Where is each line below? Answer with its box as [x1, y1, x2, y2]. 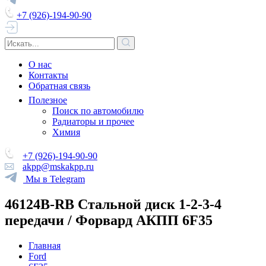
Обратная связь [28, 81, 90, 91]
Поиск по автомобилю [52, 106, 144, 116]
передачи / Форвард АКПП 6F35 [5, 212, 213, 228]
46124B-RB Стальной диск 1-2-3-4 [5, 196, 221, 212]
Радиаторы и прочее [52, 116, 134, 126]
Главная [28, 240, 61, 251]
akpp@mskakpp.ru [23, 161, 94, 172]
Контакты [28, 70, 68, 80]
